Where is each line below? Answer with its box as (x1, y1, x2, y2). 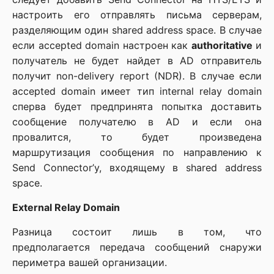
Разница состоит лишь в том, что (12, 226, 262, 238)
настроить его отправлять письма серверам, (12, 9, 262, 21)
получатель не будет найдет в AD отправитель (12, 54, 262, 67)
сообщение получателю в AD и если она (12, 116, 262, 128)
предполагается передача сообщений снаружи (12, 241, 262, 253)
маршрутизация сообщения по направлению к (12, 146, 262, 158)
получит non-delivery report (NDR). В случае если (12, 70, 262, 82)
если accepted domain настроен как (12, 39, 191, 51)
